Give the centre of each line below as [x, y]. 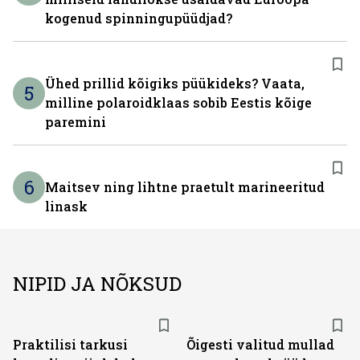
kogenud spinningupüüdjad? [139, 18]
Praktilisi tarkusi [70, 344]
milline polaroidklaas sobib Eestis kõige [178, 102]
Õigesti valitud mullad [260, 344]
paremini [76, 122]
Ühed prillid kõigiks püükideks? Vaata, [175, 83]
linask [66, 206]
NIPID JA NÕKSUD [97, 284]
